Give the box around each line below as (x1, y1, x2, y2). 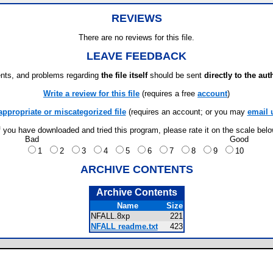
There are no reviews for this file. (79, 33, 194, 42)
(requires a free (140, 89, 197, 98)
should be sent (147, 71, 204, 80)
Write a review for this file (43, 89, 140, 98)
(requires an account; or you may (126, 107, 247, 116)
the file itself (101, 71, 147, 80)
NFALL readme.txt (90, 222, 158, 231)
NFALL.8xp (90, 211, 137, 221)
